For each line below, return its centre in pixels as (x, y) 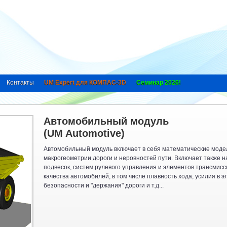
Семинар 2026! (159, 83)
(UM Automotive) (84, 133)
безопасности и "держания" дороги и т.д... (104, 185)
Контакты (20, 83)
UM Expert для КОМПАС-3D (85, 83)
